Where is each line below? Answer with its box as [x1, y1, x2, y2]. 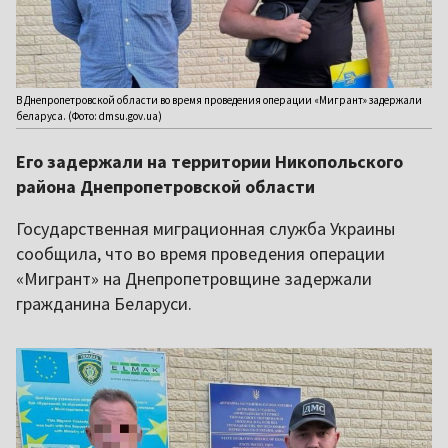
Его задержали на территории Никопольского [16, 150, 403, 174]
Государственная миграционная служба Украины [16, 217, 395, 241]
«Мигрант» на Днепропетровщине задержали [16, 267, 372, 291]
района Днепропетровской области [16, 175, 315, 199]
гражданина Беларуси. [16, 292, 192, 316]
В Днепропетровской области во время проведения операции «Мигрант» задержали [16, 93, 422, 108]
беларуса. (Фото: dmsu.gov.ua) [16, 109, 162, 124]
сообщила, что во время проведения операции [16, 242, 385, 266]
